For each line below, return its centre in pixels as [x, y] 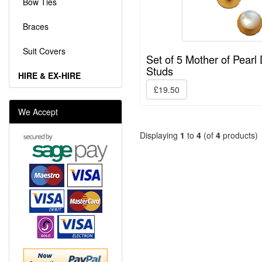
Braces [33, 27]
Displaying [160, 135]
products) [239, 135]
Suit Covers [42, 51]
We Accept [38, 112]
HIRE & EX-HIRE [49, 76]
